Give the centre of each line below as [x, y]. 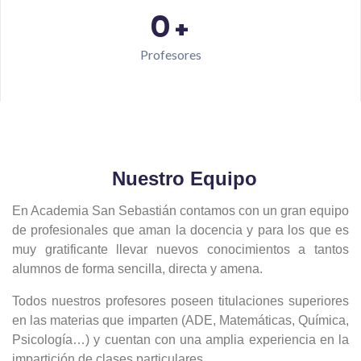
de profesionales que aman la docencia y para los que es [180, 230]
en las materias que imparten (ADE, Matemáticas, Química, [180, 320]
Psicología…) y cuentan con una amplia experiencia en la [180, 339]
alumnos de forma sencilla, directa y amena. [137, 268]
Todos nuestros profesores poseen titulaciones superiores [180, 301]
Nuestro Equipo [185, 178]
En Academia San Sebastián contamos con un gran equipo [180, 210]
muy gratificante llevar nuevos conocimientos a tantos [180, 249]
